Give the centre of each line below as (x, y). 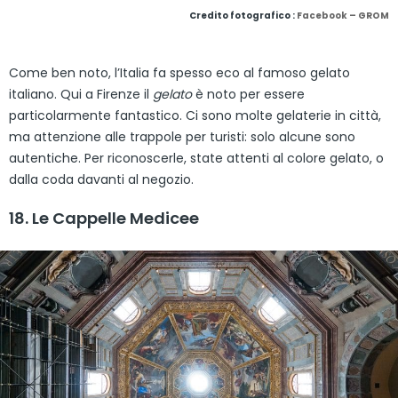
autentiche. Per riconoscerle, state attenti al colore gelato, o (196, 158)
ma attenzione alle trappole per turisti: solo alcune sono (182, 136)
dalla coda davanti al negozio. (101, 179)
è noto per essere (248, 94)
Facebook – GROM (343, 15)
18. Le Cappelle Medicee (104, 218)
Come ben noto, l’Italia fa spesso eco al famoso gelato (179, 72)
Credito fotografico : (243, 15)
